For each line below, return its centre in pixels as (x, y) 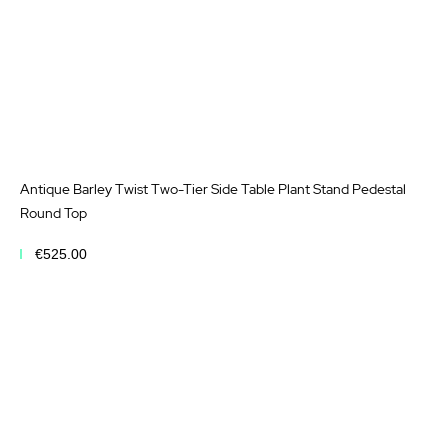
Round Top (53, 213)
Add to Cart (84, 302)
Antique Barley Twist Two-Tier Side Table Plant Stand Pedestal (213, 189)
